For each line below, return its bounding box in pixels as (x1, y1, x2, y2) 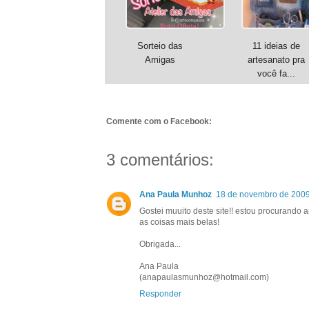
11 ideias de (252, 41, 300, 52)
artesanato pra (247, 54, 305, 66)
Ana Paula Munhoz (139, 190, 212, 200)
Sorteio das (137, 41, 183, 52)
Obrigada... (139, 239, 181, 250)
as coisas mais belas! (139, 217, 219, 228)
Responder (139, 289, 181, 299)
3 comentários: (106, 150, 214, 170)
